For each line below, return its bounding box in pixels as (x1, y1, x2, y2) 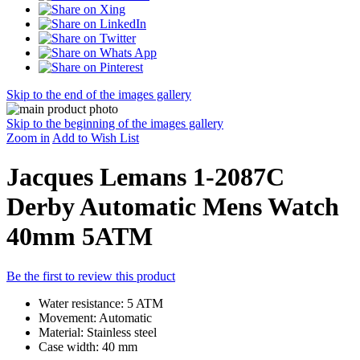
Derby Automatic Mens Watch (6, 192, 339, 222)
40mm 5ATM (6, 222, 153, 252)
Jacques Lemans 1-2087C (6, 162, 284, 192)
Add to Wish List (52, 131, 139, 145)
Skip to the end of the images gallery (6, 88, 191, 101)
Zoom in (6, 131, 50, 145)
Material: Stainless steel (39, 325, 157, 339)
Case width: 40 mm (39, 339, 137, 354)
